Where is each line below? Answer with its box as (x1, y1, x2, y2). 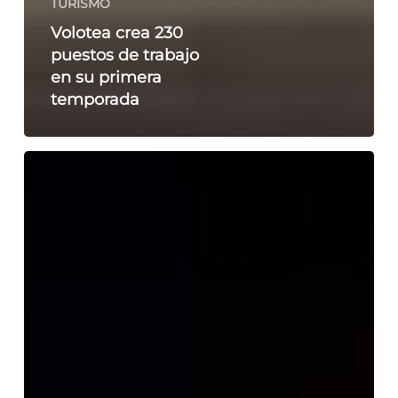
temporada (50, 89, 139, 108)
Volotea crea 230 (50, 22, 183, 42)
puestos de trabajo (50, 44, 199, 64)
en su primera (50, 67, 162, 86)
